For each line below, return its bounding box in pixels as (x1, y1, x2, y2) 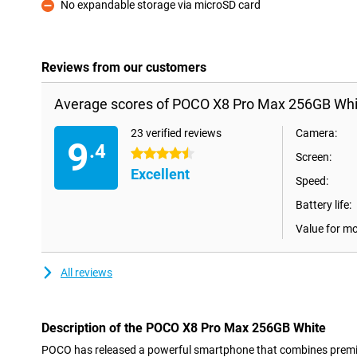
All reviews (61, 266, 112, 279)
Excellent (131, 166, 190, 182)
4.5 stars (131, 147, 175, 160)
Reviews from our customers (41, 60, 206, 75)
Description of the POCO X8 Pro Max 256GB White (41, 320, 326, 335)
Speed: (296, 175, 328, 187)
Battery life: (296, 198, 351, 211)
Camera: (296, 127, 337, 139)
